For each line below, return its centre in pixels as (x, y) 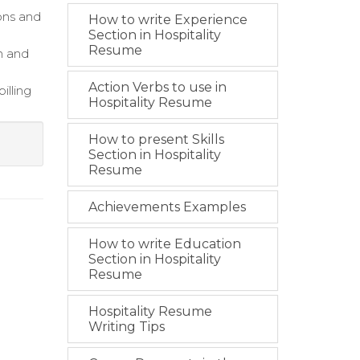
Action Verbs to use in (157, 87)
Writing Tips (126, 327)
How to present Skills (156, 139)
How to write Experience (168, 20)
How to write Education (164, 244)
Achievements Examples (167, 207)
